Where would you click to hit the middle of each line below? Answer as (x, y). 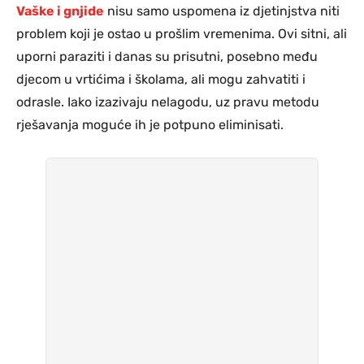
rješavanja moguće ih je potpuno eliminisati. (150, 124)
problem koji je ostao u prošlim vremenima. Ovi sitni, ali (182, 33)
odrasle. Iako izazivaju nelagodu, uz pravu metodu (168, 102)
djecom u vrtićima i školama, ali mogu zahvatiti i (161, 79)
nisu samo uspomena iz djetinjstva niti (222, 11)
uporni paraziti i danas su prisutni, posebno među (167, 56)
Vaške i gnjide (60, 11)
